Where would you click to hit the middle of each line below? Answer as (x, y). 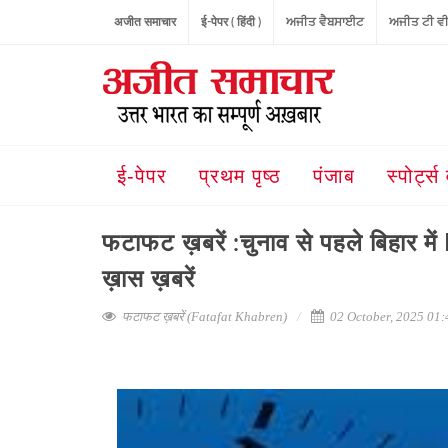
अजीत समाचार (145, 22)
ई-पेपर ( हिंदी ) (231, 22)
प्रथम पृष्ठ (240, 176)
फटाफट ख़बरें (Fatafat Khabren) (204, 316)
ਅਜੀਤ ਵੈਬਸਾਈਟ (325, 22)
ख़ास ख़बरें (148, 280)
